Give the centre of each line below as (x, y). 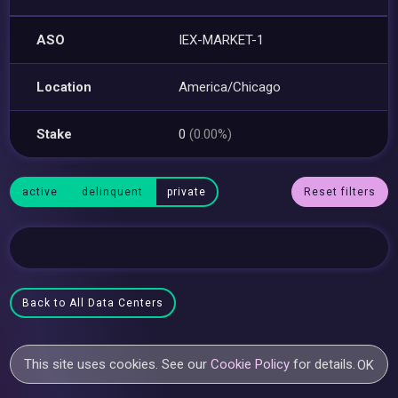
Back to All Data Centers (93, 303)
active (40, 192)
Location (64, 87)
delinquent (113, 192)
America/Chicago (230, 87)
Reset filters (339, 192)
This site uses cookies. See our (118, 364)
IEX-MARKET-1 (222, 40)
